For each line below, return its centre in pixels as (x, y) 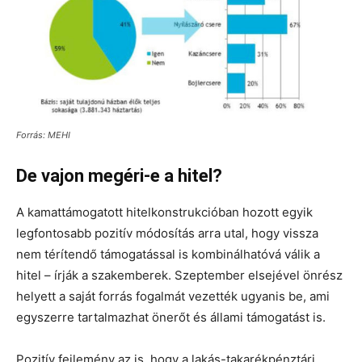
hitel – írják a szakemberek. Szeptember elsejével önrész (179, 275)
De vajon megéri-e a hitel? (119, 175)
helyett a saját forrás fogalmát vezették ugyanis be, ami (173, 296)
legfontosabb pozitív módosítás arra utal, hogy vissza (167, 233)
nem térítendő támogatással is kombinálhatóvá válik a (168, 254)
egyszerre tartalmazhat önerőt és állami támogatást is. (171, 317)
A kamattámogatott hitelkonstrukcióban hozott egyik (164, 212)
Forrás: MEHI (43, 135)
